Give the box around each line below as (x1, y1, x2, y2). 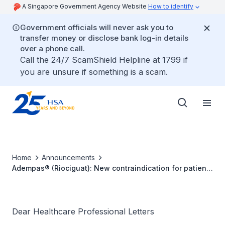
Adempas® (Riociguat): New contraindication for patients (12, 164, 213, 172)
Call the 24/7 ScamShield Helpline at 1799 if (20, 55, 188, 65)
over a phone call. (20, 44, 85, 53)
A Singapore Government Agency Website (22, 3, 148, 10)
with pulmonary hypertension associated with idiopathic (12, 174, 210, 183)
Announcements (42, 153, 95, 162)
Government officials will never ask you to (20, 23, 173, 32)
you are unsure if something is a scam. (20, 67, 168, 77)
